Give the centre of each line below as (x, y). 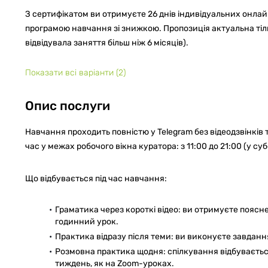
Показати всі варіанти (71, 72)
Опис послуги (68, 105)
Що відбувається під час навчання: (96, 178)
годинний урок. (87, 221)
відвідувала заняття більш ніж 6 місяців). (107, 42)
